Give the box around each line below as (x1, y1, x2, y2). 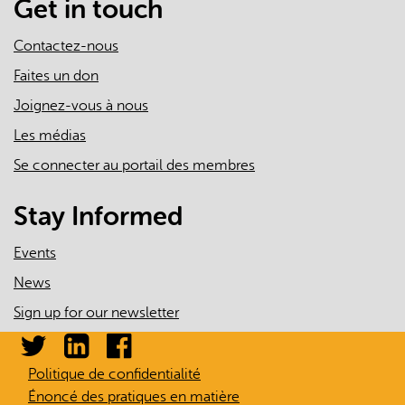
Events (14, 245, 56, 261)
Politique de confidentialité (28, 366, 201, 382)
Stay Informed (14, 202, 183, 231)
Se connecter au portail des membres (14, 157, 255, 174)
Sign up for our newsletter (14, 305, 179, 321)
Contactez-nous (14, 38, 118, 54)
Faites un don (14, 68, 99, 84)
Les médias (14, 127, 86, 144)
